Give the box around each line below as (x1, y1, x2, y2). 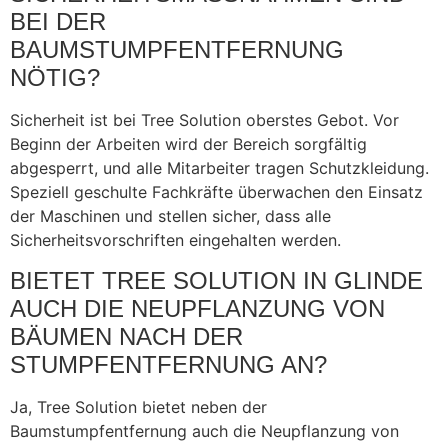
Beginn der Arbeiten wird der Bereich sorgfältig (10, 134, 367, 155)
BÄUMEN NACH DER (10, 322, 243, 350)
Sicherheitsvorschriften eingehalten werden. (10, 230, 341, 251)
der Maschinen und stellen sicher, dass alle (10, 206, 331, 227)
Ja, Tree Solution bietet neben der (10, 396, 267, 417)
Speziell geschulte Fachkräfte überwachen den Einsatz (10, 182, 423, 203)
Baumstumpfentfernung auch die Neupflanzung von (10, 420, 399, 441)
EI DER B (10, 8, 106, 36)
